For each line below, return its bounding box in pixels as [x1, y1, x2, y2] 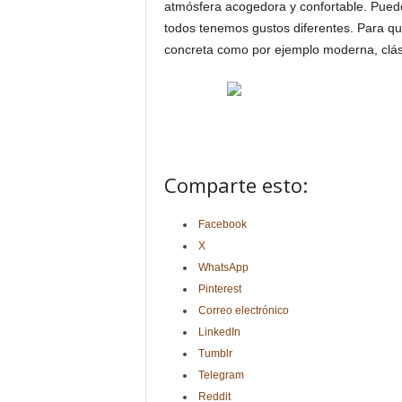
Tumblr [197, 347, 232, 360]
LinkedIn [197, 326, 240, 338]
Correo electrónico [197, 304, 289, 317]
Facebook [197, 218, 247, 231]
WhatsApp [197, 261, 249, 274]
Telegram [197, 369, 244, 381]
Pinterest [197, 283, 241, 295]
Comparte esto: [163, 171, 308, 198]
